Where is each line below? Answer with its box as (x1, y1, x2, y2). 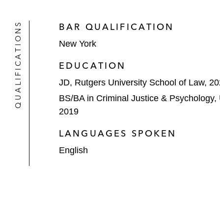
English (59, 145, 88, 155)
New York (59, 39, 96, 49)
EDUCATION (59, 60, 126, 71)
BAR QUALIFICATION (59, 21, 174, 32)
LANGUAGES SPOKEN (59, 127, 177, 139)
